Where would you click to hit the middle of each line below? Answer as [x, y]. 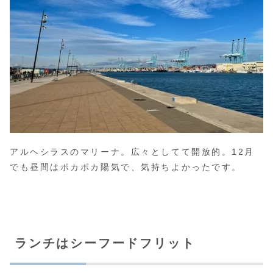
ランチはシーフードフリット [105, 243]
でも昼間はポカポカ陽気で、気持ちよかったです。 [126, 167]
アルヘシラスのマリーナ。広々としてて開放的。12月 [132, 152]
